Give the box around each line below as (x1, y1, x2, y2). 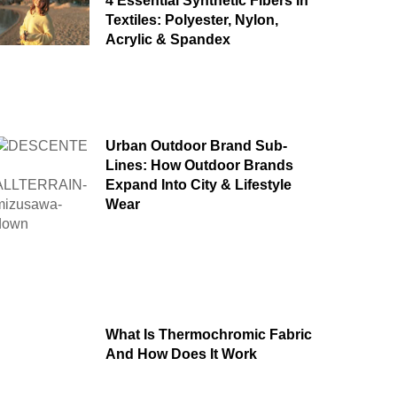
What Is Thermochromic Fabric (105, 326, 312, 342)
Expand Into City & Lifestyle (105, 176, 292, 192)
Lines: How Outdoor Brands (105, 157, 293, 173)
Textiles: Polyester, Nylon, (105, 12, 278, 28)
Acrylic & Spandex (105, 32, 230, 48)
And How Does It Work (105, 346, 257, 362)
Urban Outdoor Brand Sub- (105, 137, 287, 153)
